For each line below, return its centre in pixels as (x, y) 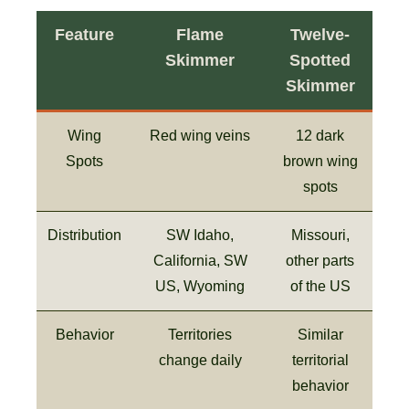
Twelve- (320, 34)
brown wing (320, 161)
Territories (200, 334)
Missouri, (320, 235)
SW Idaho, (200, 235)
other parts (320, 260)
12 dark (320, 135)
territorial (320, 360)
